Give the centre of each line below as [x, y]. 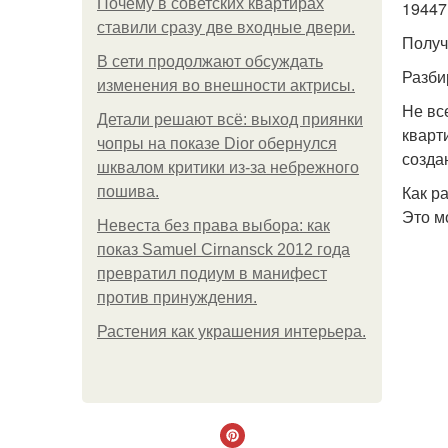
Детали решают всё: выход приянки [230, 119]
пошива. [128, 191]
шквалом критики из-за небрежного [228, 167]
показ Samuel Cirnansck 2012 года [223, 249]
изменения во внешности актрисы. [226, 85]
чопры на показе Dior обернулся [217, 143]
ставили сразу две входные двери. [226, 27]
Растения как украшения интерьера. [231, 331]
